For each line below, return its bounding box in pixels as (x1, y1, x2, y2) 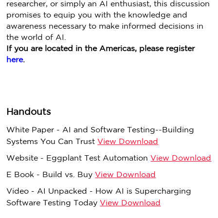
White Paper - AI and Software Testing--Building (6, 127, 195, 134)
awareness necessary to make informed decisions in (6, 23, 204, 30)
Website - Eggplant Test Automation (6, 155, 151, 162)
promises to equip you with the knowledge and (6, 12, 188, 19)
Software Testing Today (6, 200, 100, 207)
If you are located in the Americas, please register (6, 45, 195, 53)
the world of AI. (6, 34, 67, 41)
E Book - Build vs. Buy (6, 171, 95, 179)
